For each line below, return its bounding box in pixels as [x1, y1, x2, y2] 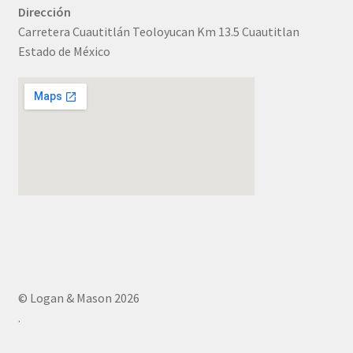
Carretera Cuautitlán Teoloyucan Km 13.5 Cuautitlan [17, 23, 299, 39]
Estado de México [17, 43, 110, 59]
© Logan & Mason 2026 [17, 290, 139, 306]
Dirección [17, 3, 71, 20]
